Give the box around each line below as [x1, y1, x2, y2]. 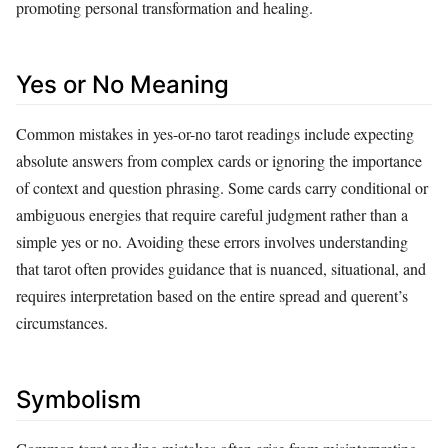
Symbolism [16, 385, 141, 415]
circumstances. [16, 312, 108, 334]
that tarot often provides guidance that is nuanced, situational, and [16, 258, 426, 280]
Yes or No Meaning [16, 69, 229, 99]
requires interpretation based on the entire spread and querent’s [16, 285, 408, 307]
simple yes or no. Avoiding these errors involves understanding [16, 231, 408, 253]
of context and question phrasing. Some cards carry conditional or [16, 177, 428, 199]
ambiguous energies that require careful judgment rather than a [16, 204, 408, 226]
